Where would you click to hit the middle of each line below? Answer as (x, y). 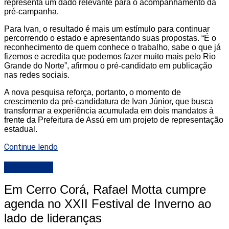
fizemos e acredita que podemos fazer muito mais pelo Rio (110, 56)
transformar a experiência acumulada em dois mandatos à (109, 110)
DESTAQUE (29, 167)
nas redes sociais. (37, 75)
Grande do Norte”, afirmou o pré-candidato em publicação (108, 65)
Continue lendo (31, 147)
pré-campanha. (31, 11)
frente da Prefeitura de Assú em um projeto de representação (114, 120)
